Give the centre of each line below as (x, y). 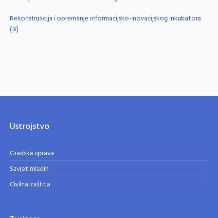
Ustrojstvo (30, 127)
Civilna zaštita (30, 184)
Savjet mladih (29, 169)
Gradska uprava (32, 153)
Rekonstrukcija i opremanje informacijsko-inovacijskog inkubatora (105, 18)
